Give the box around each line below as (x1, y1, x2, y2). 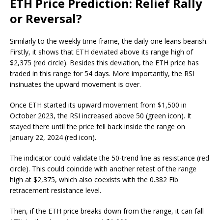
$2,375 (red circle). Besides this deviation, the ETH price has (10, 58, 199, 67)
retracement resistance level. (10, 186, 101, 195)
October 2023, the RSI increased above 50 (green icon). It (10, 111, 192, 120)
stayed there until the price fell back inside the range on (10, 122, 185, 131)
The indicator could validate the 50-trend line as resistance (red (10, 153, 209, 163)
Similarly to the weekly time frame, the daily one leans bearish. (10, 36, 208, 46)
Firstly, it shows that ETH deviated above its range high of (10, 47, 193, 56)
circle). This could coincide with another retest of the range (10, 164, 196, 173)
